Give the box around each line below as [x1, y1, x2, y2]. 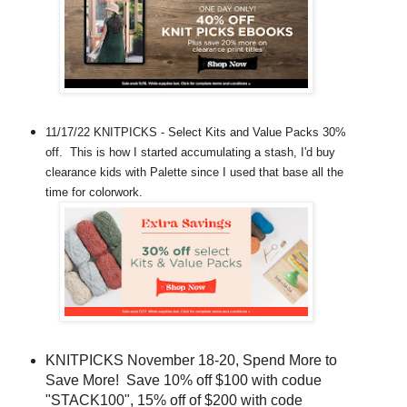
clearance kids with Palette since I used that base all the [45, 165, 343, 180]
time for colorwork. [45, 185, 150, 200]
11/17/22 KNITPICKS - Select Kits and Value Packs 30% [45, 125, 346, 140]
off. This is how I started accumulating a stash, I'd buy [45, 145, 335, 160]
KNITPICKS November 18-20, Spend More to [45, 352, 337, 369]
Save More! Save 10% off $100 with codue [45, 372, 322, 389]
